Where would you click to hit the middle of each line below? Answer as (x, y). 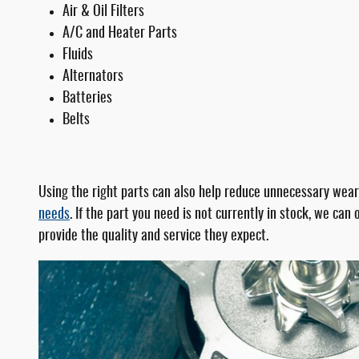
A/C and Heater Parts (120, 34)
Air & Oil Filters (103, 12)
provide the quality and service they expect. (153, 236)
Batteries (87, 99)
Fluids (78, 55)
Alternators (93, 77)
